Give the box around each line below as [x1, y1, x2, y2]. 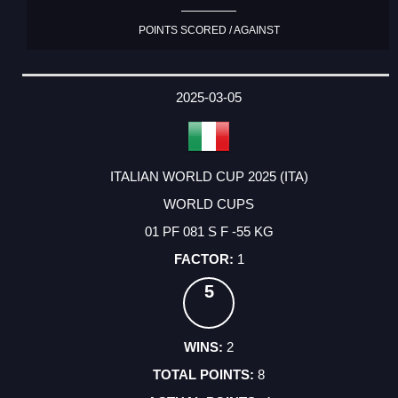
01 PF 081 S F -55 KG [144, 224, 274, 240]
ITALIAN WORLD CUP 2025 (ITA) [109, 169, 308, 185]
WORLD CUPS [163, 196, 254, 212]
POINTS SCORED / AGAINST [138, 23, 280, 36]
